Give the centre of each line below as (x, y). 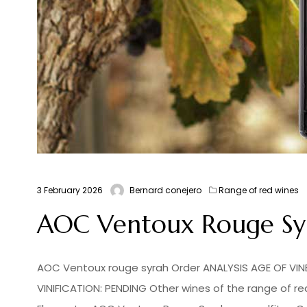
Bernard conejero (165, 191)
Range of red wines (258, 191)
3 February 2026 (70, 191)
